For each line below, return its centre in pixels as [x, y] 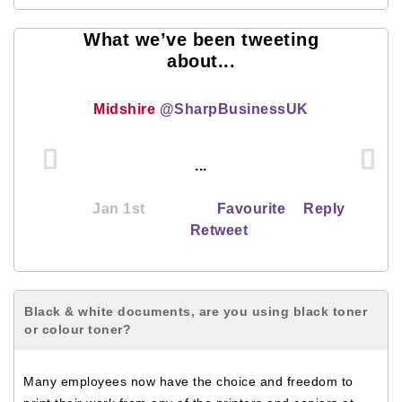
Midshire [127, 109]
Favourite [251, 209]
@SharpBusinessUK [234, 109]
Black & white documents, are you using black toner [196, 311]
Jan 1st [119, 209]
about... [201, 61]
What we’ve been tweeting [201, 39]
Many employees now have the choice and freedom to [188, 381]
